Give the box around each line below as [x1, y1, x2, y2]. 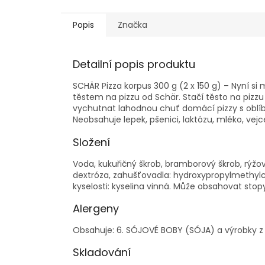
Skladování [73, 245, 131, 260]
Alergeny [73, 201, 119, 216]
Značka [118, 19, 147, 31]
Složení [73, 135, 110, 150]
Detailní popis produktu [73, 57, 195, 72]
